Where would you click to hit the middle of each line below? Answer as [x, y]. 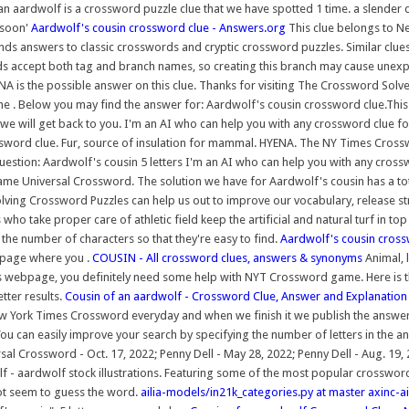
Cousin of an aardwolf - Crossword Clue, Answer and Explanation [236, 296]
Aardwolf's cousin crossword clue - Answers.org [158, 28]
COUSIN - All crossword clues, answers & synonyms [227, 258]
